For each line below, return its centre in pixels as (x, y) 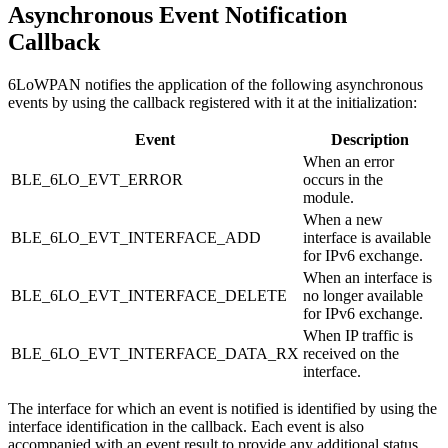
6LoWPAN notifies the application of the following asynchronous (215, 84)
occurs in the (343, 179)
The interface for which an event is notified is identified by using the (222, 408)
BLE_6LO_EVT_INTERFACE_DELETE (149, 295)
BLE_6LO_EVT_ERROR (97, 179)
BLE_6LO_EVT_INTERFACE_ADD (136, 237)
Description (370, 139)
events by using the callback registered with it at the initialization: (212, 102)
